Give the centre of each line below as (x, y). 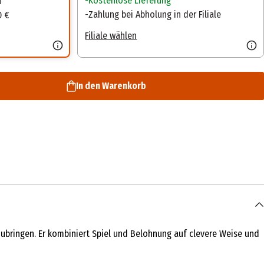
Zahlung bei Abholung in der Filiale (155, 15)
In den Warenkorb (111, 86)
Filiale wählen (111, 36)
